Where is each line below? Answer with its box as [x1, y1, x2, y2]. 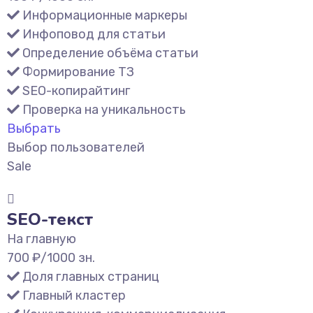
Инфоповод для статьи [22, 27, 166, 42]
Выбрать [7, 121, 61, 136]
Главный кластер [22, 288, 126, 303]
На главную [7, 231, 76, 247]
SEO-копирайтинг [22, 83, 130, 99]
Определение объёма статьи [22, 45, 198, 61]
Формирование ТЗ [22, 64, 134, 80]
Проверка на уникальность [22, 102, 186, 117]
